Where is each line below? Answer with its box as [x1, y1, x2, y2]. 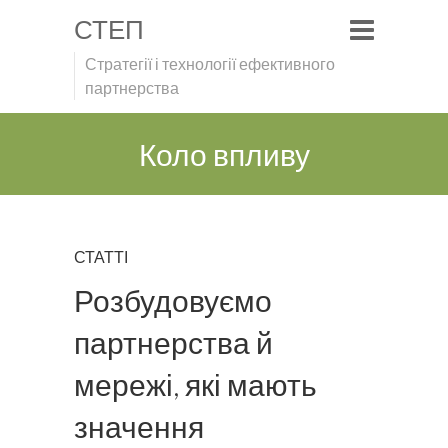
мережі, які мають [74, 366, 317, 402]
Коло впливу [138, 136, 310, 172]
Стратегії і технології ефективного [85, 54, 335, 73]
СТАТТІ [74, 247, 128, 266]
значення [74, 408, 204, 444]
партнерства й [74, 324, 273, 360]
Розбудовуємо [74, 282, 272, 318]
